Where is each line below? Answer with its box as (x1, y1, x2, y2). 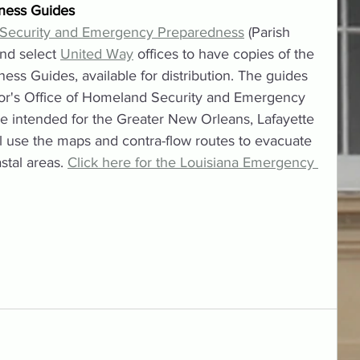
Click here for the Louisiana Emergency (67, 154, 318, 171)
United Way (60, 46, 133, 63)
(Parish (244, 24, 294, 41)
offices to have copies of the (133, 46, 318, 63)
